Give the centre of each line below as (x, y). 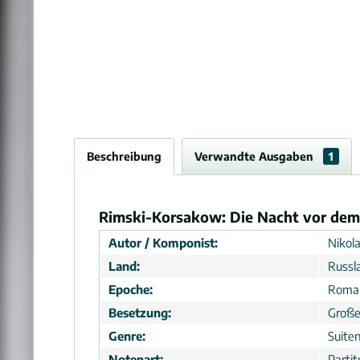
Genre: (127, 336)
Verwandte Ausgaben (256, 156)
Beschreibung (124, 156)
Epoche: (131, 289)
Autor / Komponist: (163, 243)
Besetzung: (140, 313)
